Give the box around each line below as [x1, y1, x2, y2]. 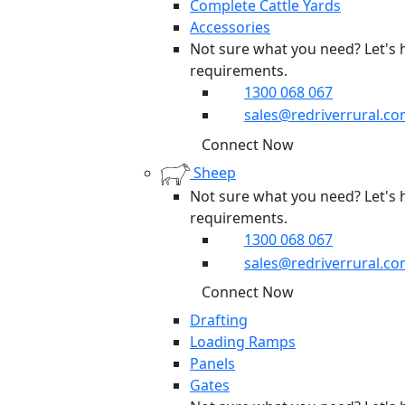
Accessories [190, 16, 270, 37]
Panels [190, 353, 235, 374]
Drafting [190, 310, 248, 331]
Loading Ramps [190, 332, 296, 353]
